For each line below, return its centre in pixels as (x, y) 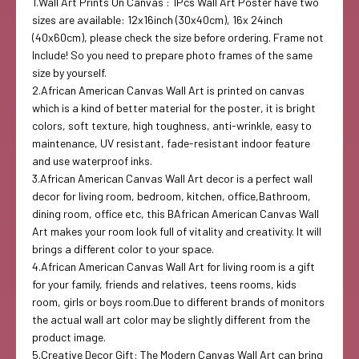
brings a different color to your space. (123, 249)
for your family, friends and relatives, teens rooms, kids (164, 284)
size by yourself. (69, 73)
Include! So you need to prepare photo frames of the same (172, 55)
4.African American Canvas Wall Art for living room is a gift (173, 267)
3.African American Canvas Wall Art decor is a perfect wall (172, 179)
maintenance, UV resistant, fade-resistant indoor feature (171, 143)
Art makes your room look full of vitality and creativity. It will (177, 232)
